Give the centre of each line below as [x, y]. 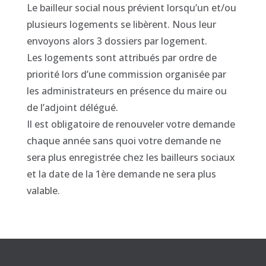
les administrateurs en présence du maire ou [126, 91]
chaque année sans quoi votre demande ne [123, 141]
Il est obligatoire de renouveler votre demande [131, 124]
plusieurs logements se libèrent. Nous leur [121, 24]
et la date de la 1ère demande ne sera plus [121, 174]
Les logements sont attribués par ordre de [121, 58]
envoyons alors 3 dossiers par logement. [117, 41]
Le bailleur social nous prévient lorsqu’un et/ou [131, 8]
